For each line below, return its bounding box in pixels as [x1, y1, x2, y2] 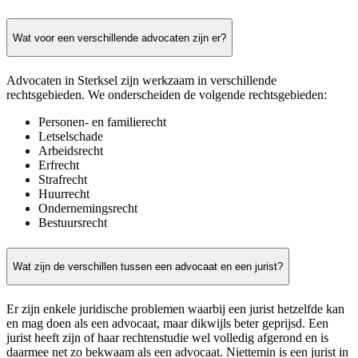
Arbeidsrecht [38, 144, 103, 158]
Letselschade [38, 129, 103, 144]
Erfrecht [38, 158, 79, 173]
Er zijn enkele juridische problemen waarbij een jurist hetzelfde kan [6, 302, 344, 316]
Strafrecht [38, 173, 87, 187]
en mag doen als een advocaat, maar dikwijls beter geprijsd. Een [6, 316, 328, 331]
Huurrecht [38, 187, 89, 201]
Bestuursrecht [38, 216, 107, 230]
